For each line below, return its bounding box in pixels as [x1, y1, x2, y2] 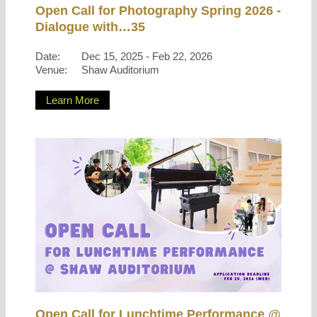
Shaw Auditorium [81, 64, 159, 76]
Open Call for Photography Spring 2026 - [35, 4, 281, 18]
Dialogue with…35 [35, 20, 145, 34]
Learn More [46, 94, 99, 106]
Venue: [35, 64, 67, 76]
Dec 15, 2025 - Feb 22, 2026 [81, 50, 212, 62]
